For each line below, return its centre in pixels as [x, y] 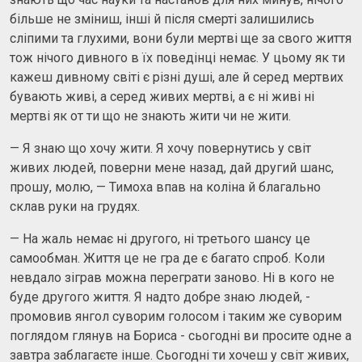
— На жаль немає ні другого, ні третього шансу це [160, 238]
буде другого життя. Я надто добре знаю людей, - [160, 297]
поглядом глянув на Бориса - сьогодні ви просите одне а [181, 335]
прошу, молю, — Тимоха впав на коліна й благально [165, 187]
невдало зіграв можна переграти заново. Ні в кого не [172, 277]
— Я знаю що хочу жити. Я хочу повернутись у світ [160, 148]
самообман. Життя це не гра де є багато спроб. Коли [167, 258]
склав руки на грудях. [75, 206]
